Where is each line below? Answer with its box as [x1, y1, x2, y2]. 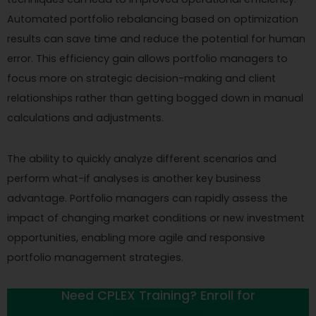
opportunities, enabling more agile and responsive [7, 230, 265, 245]
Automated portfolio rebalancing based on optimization [7, 11, 298, 26]
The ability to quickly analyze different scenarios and [7, 151, 276, 166]
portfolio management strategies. [7, 250, 183, 265]
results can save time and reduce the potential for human [7, 31, 305, 46]
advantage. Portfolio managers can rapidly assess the [7, 190, 288, 205]
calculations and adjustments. [7, 110, 164, 125]
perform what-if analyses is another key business [7, 171, 261, 186]
